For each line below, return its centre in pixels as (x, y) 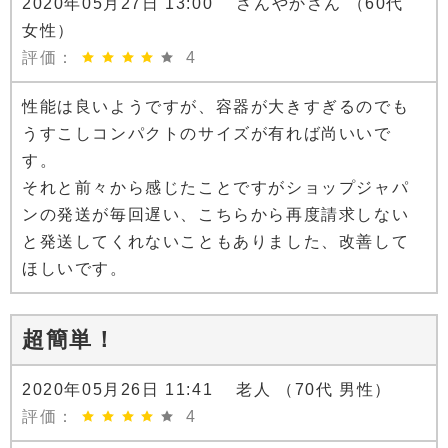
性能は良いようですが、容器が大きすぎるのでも (216, 107)
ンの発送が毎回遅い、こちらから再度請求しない (216, 215)
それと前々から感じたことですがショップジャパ (216, 188)
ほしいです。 (75, 269)
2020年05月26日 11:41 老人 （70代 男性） (207, 390)
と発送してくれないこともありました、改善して (216, 242)
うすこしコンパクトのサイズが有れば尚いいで (207, 134)
